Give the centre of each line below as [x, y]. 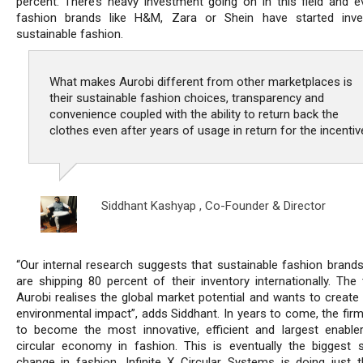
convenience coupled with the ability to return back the [194, 115]
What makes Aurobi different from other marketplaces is [201, 82]
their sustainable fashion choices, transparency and [186, 98]
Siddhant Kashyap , [153, 206]
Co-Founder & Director [265, 206]
